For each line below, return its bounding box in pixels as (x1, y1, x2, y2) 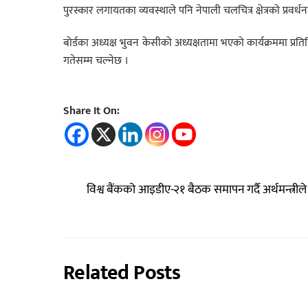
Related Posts (63, 255, 181, 290)
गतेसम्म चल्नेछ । (63, 51, 129, 70)
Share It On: (63, 101, 120, 120)
